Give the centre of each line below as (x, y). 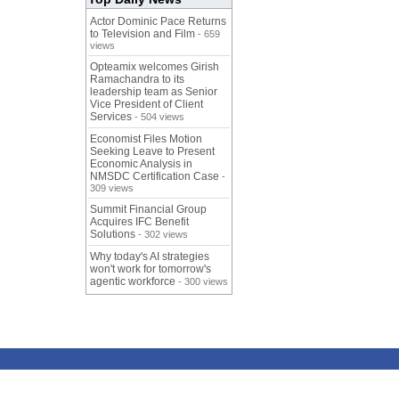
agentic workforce (133, 282)
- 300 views (202, 282)
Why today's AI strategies (150, 257)
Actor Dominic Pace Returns (158, 22)
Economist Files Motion (146, 139)
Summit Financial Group (148, 210)
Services (111, 117)
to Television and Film (142, 34)
